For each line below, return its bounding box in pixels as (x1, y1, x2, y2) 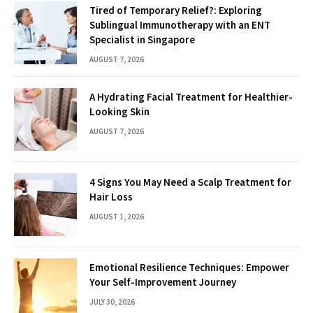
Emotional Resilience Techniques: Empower (89, 260, 289, 274)
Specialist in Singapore (89, 32, 195, 46)
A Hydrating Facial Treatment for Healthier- (89, 89, 293, 103)
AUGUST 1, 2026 (89, 211, 144, 221)
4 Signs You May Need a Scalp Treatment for (89, 175, 291, 189)
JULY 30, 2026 (89, 296, 135, 307)
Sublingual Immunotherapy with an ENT (89, 17, 270, 31)
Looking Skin (89, 104, 150, 118)
